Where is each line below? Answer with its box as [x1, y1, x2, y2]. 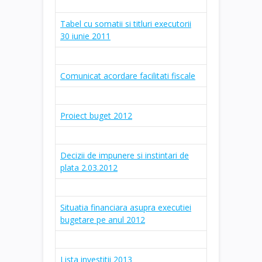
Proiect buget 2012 [60, 109, 132, 121]
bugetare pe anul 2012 [60, 213, 145, 225]
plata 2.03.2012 [60, 161, 118, 173]
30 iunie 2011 [60, 30, 111, 42]
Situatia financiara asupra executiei [60, 201, 191, 213]
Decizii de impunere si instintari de [60, 149, 189, 161]
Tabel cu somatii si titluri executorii [60, 18, 191, 29]
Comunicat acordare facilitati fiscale [60, 70, 195, 81]
